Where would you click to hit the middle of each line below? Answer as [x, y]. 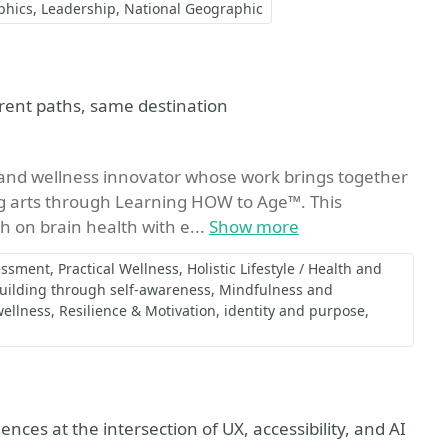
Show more [254, 226]
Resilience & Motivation [137, 310]
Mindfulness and [276, 289]
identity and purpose [294, 310]
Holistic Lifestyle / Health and [284, 268]
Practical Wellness [118, 268]
